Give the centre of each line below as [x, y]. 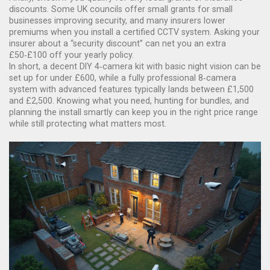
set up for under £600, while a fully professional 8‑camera [123, 78]
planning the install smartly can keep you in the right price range [133, 112]
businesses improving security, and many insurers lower [117, 20]
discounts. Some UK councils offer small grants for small [121, 9]
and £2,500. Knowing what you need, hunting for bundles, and [129, 101]
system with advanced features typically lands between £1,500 [131, 89]
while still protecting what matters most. [88, 124]
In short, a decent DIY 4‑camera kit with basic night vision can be [135, 66]
